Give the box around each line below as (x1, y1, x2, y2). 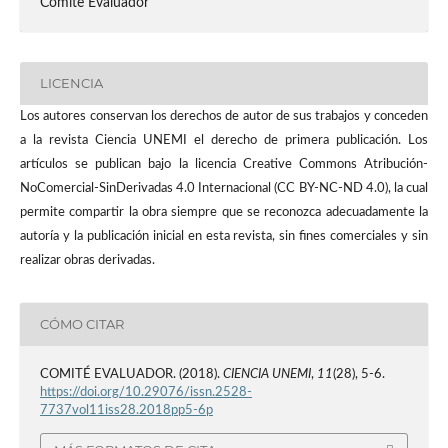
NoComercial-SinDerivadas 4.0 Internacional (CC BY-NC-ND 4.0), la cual (19, 181, 429, 195)
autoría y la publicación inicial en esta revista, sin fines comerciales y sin (19, 229, 429, 243)
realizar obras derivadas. (19, 253, 155, 267)
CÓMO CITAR (39, 316, 124, 333)
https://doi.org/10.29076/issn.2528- (39, 386, 252, 399)
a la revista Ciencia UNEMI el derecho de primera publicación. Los (19, 133, 429, 147)
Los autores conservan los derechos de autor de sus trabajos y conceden (19, 109, 429, 123)
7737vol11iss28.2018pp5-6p (39, 404, 213, 417)
